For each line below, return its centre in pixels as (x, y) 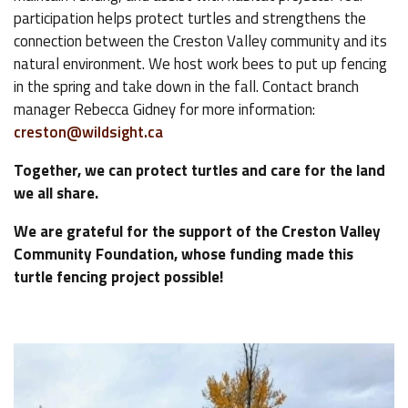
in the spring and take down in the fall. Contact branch (186, 86)
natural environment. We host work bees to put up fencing (200, 63)
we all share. (56, 193)
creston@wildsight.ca (88, 132)
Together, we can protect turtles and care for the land (199, 170)
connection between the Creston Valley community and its (200, 41)
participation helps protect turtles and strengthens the (190, 18)
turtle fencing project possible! (118, 276)
